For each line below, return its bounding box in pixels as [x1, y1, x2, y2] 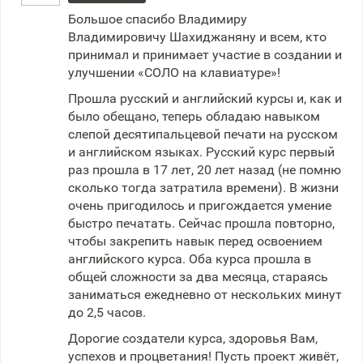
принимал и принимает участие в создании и [68, 47, 342, 62]
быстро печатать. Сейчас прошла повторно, [68, 216, 335, 231]
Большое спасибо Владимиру [68, 11, 247, 27]
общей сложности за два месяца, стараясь [68, 269, 328, 284]
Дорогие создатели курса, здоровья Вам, [68, 331, 318, 346]
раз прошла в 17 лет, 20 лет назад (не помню [68, 162, 341, 177]
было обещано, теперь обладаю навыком [68, 109, 320, 124]
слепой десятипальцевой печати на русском [68, 126, 338, 142]
